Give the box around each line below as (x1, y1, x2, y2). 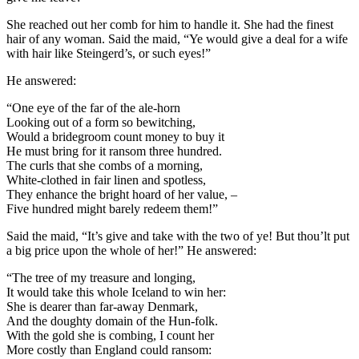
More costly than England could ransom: (6, 343, 212, 357)
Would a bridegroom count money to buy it (6, 130, 224, 144)
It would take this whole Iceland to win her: (6, 285, 226, 300)
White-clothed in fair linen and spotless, (6, 173, 206, 188)
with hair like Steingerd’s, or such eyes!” (6, 46, 211, 61)
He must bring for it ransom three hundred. (6, 144, 222, 159)
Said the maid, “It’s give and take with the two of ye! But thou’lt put (6, 229, 349, 244)
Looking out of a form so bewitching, (6, 115, 196, 130)
